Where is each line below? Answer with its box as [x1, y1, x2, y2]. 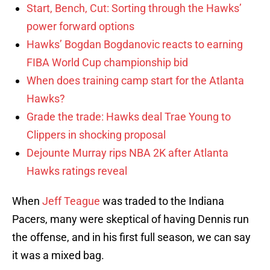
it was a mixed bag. [12, 249, 104, 262]
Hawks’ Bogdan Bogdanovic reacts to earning [27, 38, 243, 51]
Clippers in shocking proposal [27, 128, 166, 142]
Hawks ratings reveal [27, 165, 127, 178]
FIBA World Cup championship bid [27, 56, 188, 69]
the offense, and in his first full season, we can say [12, 231, 251, 244]
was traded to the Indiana [100, 195, 224, 208]
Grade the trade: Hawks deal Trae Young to [27, 110, 231, 124]
